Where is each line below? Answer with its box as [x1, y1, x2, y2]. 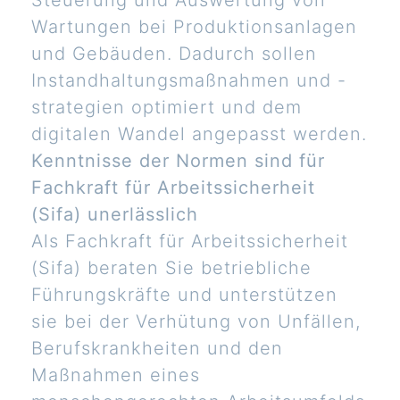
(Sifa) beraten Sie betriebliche [31, 257, 312, 279]
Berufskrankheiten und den [31, 337, 283, 360]
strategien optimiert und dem [31, 96, 302, 119]
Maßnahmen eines [31, 364, 200, 387]
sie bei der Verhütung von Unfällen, [31, 311, 361, 333]
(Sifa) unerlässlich [31, 204, 198, 226]
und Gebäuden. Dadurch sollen [31, 43, 317, 65]
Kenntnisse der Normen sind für [31, 150, 325, 172]
